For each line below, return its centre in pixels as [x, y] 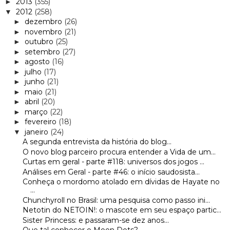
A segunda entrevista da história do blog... [97, 142]
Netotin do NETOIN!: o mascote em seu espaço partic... [122, 210]
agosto [38, 62]
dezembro [44, 22]
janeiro [37, 132]
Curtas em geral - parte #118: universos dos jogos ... [113, 162]
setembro [43, 52]
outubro [40, 42]
